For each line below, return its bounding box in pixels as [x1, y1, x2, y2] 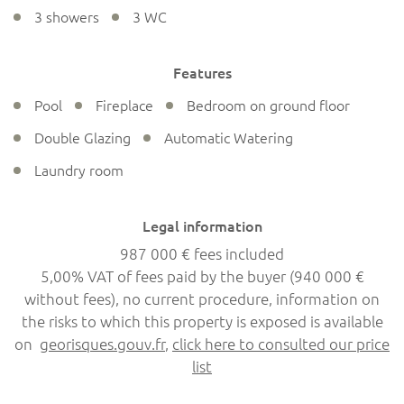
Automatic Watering [164, 129, 293, 146]
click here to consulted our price [172, 335, 390, 353]
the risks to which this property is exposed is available [21, 312, 383, 330]
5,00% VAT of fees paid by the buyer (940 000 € [40, 267, 364, 285]
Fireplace [96, 96, 153, 114]
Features [172, 64, 232, 81]
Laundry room [34, 161, 124, 179]
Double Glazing [34, 129, 131, 146]
